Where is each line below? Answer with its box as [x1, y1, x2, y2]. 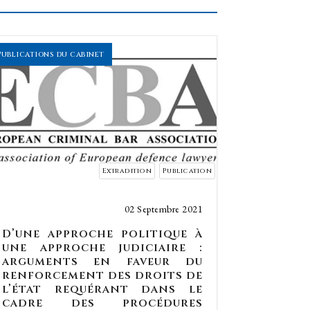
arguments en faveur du [2, 254, 203, 269]
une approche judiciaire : [2, 240, 203, 255]
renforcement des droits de [2, 268, 203, 283]
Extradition [102, 166, 152, 176]
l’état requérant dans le [2, 282, 203, 297]
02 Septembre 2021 [124, 203, 203, 215]
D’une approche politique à [2, 226, 203, 241]
